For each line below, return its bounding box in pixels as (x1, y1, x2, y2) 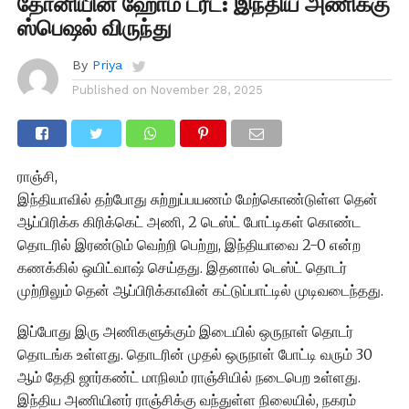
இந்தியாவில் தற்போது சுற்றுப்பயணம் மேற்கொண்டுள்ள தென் (16, 189, 378, 208)
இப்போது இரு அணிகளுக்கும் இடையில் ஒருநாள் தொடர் (16, 321, 353, 341)
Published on (71, 82, 147, 97)
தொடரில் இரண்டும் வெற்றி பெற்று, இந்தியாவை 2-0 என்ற (16, 235, 361, 254)
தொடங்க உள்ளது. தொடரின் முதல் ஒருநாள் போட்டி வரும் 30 (16, 344, 372, 363)
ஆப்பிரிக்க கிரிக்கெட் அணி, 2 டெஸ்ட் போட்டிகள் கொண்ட (16, 212, 361, 231)
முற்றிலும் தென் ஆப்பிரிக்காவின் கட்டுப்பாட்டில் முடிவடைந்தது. (16, 280, 383, 299)
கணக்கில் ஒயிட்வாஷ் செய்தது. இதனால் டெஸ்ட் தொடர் (16, 257, 347, 277)
